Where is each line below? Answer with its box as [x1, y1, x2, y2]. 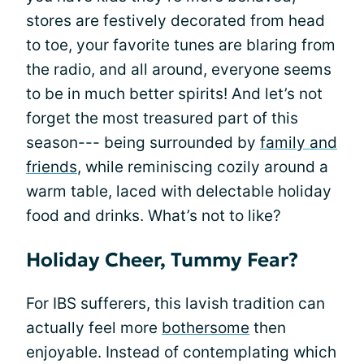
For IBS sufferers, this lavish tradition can [26, 294, 325, 313]
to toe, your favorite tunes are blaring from [26, 36, 336, 54]
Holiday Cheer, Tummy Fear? [26, 248, 298, 272]
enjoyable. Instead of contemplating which [26, 343, 336, 362]
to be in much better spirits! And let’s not [26, 84, 323, 103]
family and [260, 133, 337, 152]
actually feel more [26, 318, 162, 337]
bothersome [162, 318, 249, 337]
